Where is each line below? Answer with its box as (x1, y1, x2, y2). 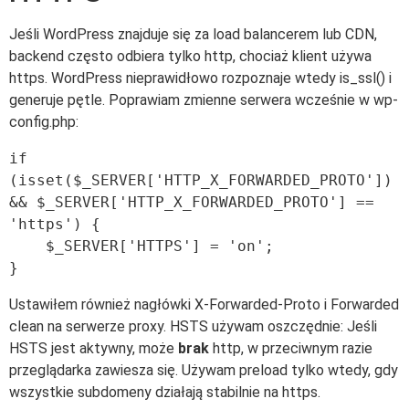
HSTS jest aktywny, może (9, 339, 178, 357)
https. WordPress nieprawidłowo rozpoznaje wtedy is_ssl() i (9, 68, 392, 87)
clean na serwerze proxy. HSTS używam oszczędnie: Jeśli (9, 317, 377, 335)
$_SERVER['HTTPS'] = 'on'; (9, 236, 46, 255)
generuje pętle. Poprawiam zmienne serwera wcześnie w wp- (9, 90, 398, 109)
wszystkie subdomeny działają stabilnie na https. (9, 383, 320, 401)
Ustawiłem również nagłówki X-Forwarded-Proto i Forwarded (9, 295, 399, 313)
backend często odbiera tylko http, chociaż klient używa (9, 47, 372, 65)
